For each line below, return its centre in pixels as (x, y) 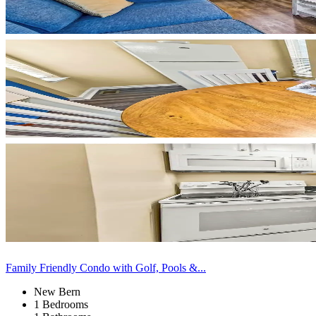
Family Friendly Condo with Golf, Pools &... (106, 267)
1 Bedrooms (61, 304)
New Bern (57, 291)
